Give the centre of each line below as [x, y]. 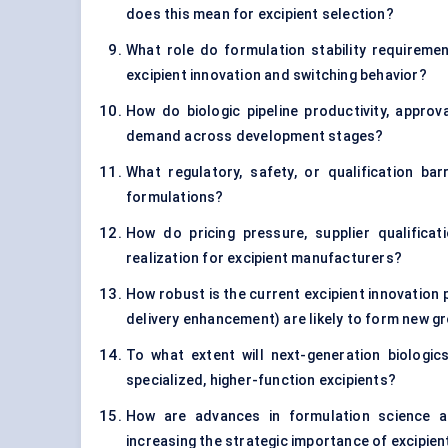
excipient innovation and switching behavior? [276, 75]
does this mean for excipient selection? [260, 14]
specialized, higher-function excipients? [261, 380]
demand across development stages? [255, 136]
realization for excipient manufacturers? [264, 258]
